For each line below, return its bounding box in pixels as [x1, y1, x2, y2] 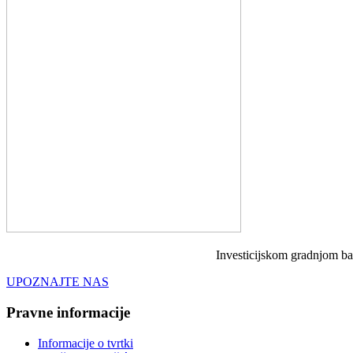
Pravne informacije [6, 304, 130, 321]
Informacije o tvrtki [38, 336, 133, 350]
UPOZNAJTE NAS [6, 275, 109, 289]
